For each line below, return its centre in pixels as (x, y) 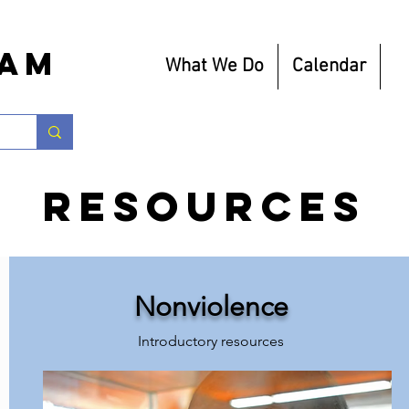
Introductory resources (211, 341)
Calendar (329, 66)
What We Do (215, 66)
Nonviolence (211, 307)
